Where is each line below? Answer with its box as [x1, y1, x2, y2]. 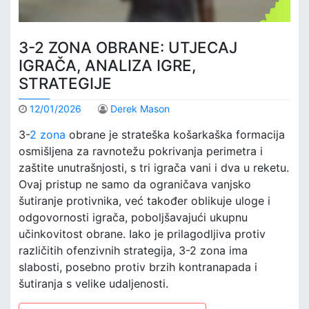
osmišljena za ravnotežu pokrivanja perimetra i [19, 144, 263, 159]
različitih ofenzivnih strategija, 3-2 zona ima [19, 243, 248, 258]
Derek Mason [110, 103, 170, 115]
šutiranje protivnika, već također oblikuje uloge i [19, 194, 270, 208]
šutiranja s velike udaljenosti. [19, 277, 168, 291]
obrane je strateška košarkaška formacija [66, 128, 285, 142]
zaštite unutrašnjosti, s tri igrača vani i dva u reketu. [19, 161, 289, 175]
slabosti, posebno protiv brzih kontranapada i [19, 260, 257, 275]
